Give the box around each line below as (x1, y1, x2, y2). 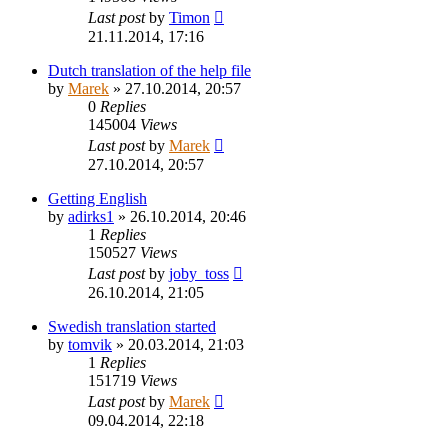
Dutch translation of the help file (48, 61, 251, 79)
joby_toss (169, 264, 229, 282)
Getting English (48, 189, 147, 207)
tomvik (68, 335, 112, 353)
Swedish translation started (48, 317, 216, 335)
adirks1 (68, 207, 114, 225)
